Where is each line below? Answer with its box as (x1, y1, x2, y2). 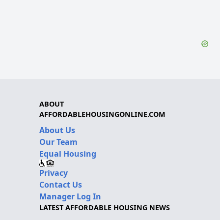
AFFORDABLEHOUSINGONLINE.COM (39, 110, 165, 119)
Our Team (39, 137, 78, 147)
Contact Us (39, 179, 82, 190)
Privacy (39, 167, 68, 178)
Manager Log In (39, 191, 101, 202)
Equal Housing (39, 148, 96, 159)
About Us (39, 125, 75, 136)
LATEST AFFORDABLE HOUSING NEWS (39, 203, 170, 212)
